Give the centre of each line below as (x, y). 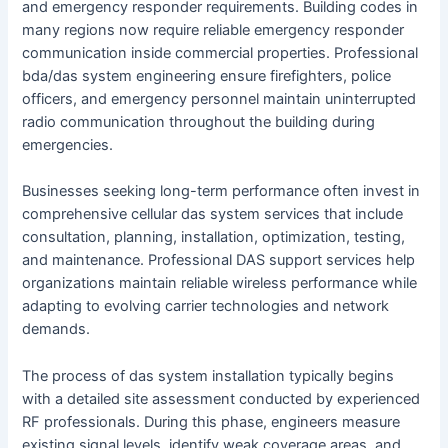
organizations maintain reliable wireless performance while (220, 283)
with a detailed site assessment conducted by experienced (221, 398)
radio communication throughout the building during (199, 122)
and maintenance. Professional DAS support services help (219, 260)
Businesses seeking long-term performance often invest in (221, 191)
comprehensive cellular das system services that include (213, 214)
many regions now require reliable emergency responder (213, 30)
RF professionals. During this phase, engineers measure (211, 421)
